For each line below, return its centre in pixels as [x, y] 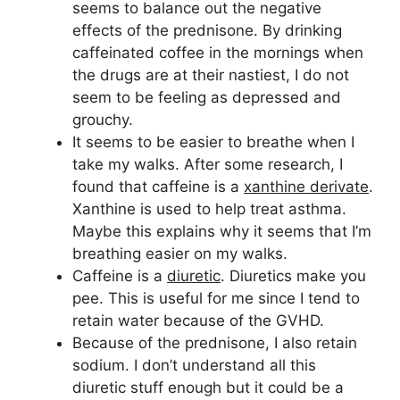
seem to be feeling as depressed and [207, 98]
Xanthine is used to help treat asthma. [209, 209]
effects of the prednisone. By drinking [207, 31]
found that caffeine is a [158, 187]
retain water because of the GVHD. [198, 321]
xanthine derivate [306, 187]
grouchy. [103, 120]
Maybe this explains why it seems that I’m [222, 232]
